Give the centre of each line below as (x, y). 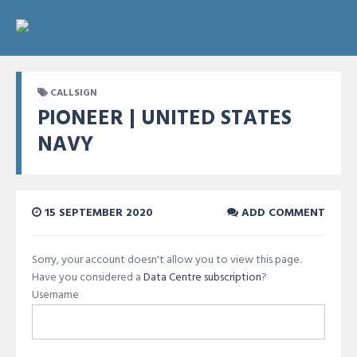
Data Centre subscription (202, 278)
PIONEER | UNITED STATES (165, 119)
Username (55, 295)
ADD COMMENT (282, 213)
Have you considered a (88, 278)
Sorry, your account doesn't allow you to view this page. (167, 260)
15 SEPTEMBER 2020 (97, 213)
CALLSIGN (74, 93)
